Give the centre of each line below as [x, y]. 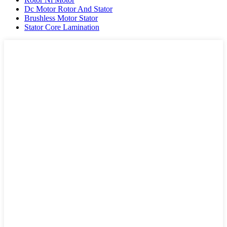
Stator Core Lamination [62, 27]
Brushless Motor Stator [61, 18]
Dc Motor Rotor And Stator [68, 9]
